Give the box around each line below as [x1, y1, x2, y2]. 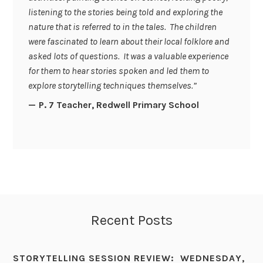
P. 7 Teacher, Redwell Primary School [38, 99, 199, 111]
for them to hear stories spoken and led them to [28, 65, 209, 77]
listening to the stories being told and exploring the [28, 6, 222, 18]
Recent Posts [90, 212, 173, 229]
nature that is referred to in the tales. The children [28, 21, 217, 33]
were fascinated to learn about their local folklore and [28, 36, 230, 48]
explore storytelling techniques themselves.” [28, 80, 197, 92]
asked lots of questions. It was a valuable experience [28, 50, 228, 62]
